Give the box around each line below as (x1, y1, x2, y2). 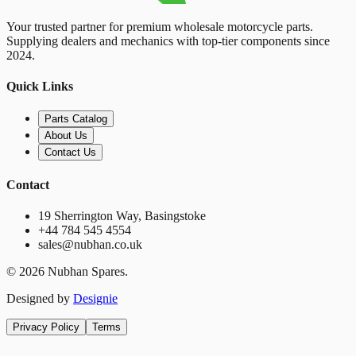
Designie (73, 291, 118, 305)
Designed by (6, 291, 73, 305)
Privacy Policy (13, 320, 79, 333)
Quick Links (6, 79, 73, 94)
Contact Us (44, 146, 96, 159)
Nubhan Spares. (44, 264, 128, 278)
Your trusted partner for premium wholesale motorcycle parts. (6, 19, 313, 33)
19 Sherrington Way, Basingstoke (38, 208, 206, 222)
